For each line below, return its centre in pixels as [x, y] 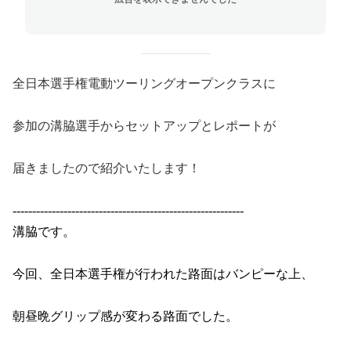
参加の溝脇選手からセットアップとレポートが [144, 126]
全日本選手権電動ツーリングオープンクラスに [144, 83]
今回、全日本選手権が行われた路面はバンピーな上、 [163, 274]
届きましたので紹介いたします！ [107, 168]
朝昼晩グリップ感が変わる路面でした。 [125, 316]
